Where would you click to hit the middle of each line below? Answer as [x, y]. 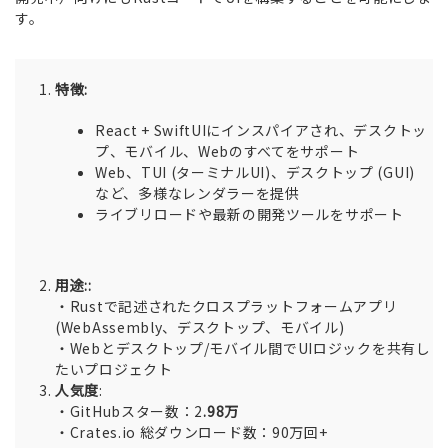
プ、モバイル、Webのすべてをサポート [227, 151]
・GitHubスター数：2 [129, 411]
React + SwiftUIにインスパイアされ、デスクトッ [261, 130]
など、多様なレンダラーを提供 [197, 193]
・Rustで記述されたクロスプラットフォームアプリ [226, 306]
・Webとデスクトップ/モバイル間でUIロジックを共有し [243, 348]
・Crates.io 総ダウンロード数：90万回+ [191, 432]
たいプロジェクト [114, 369]
